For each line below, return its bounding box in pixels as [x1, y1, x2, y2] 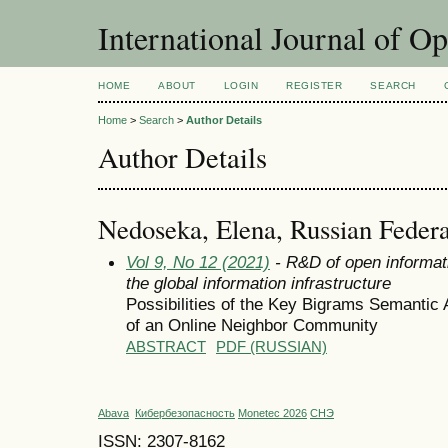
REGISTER [286, 80, 343, 91]
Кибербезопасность [135, 407, 235, 420]
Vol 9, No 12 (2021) [126, 251, 270, 272]
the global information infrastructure [126, 272, 391, 293]
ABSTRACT [126, 338, 206, 355]
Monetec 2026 [238, 407, 307, 420]
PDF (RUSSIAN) [216, 338, 327, 355]
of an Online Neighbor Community [126, 314, 378, 335]
